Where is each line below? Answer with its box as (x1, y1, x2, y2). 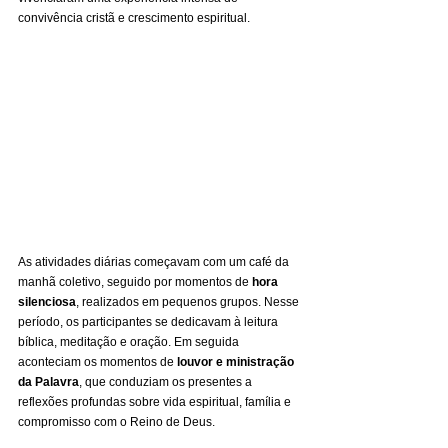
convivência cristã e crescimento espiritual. (18, 10, 250, 25)
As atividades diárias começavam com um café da (18, 255, 292, 270)
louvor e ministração (177, 355, 297, 370)
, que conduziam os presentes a (79, 375, 255, 390)
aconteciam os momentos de (18, 355, 177, 370)
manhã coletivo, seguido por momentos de (18, 275, 252, 290)
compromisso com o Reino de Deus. (18, 415, 215, 430)
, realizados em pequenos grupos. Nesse (76, 295, 302, 310)
